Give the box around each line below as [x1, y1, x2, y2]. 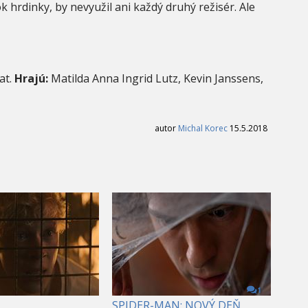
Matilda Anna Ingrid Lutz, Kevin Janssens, [48, 70, 263, 86]
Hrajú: [14, 70, 48, 86]
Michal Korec [178, 122, 228, 134]
